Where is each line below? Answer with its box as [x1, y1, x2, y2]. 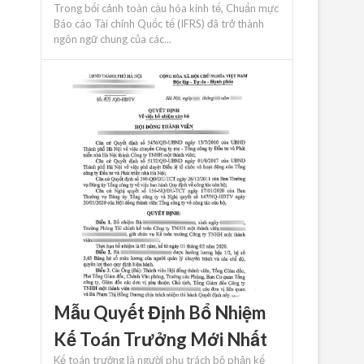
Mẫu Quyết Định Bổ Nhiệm [54, 301, 266, 324]
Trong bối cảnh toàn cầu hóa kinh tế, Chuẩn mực [54, 2, 279, 15]
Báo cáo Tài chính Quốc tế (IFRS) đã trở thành [54, 17, 264, 31]
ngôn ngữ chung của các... [54, 32, 171, 46]
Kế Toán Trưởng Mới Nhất [54, 328, 267, 351]
